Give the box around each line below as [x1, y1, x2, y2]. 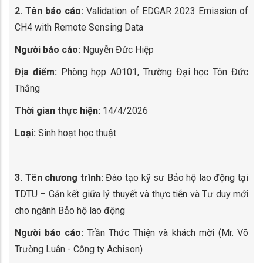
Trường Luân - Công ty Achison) [15, 244, 143, 255]
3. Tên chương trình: [15, 172, 103, 183]
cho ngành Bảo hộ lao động [15, 205, 125, 216]
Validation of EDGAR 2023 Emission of [83, 5, 249, 16]
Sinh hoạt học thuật [36, 127, 116, 139]
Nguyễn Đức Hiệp [80, 44, 154, 55]
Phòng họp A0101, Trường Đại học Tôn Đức [56, 66, 249, 77]
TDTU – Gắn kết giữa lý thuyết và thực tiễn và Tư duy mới [15, 188, 248, 200]
